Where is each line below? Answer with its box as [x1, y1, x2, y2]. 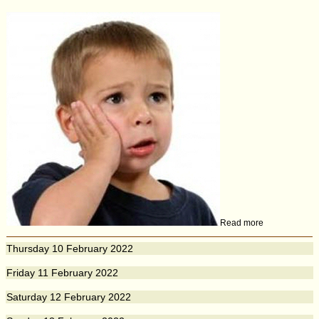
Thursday [6, 243, 49, 254]
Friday [6, 267, 35, 278]
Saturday [6, 291, 47, 303]
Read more [220, 218, 263, 228]
